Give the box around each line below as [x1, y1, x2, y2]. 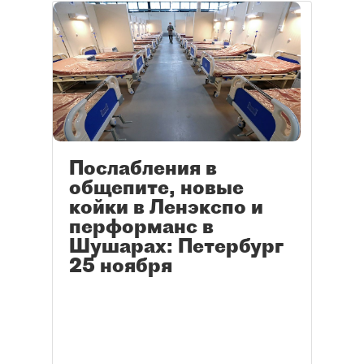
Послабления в [69, 155, 217, 180]
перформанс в [69, 214, 214, 239]
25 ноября [69, 253, 172, 278]
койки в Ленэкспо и [69, 194, 263, 219]
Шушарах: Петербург [69, 233, 284, 258]
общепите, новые [69, 175, 244, 200]
